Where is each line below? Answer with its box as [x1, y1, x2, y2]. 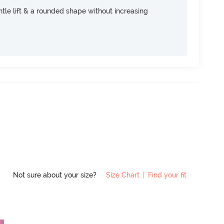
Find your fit [148, 170, 186, 179]
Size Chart [106, 170, 139, 179]
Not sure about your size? [13, 170, 98, 179]
